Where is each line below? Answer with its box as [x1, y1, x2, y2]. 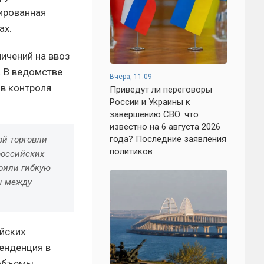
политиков [110, 146, 153, 157]
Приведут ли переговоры [110, 84, 212, 95]
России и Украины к [110, 97, 190, 107]
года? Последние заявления [110, 134, 226, 144]
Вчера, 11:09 [110, 72, 152, 81]
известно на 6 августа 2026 [110, 121, 220, 132]
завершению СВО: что [110, 109, 199, 120]
